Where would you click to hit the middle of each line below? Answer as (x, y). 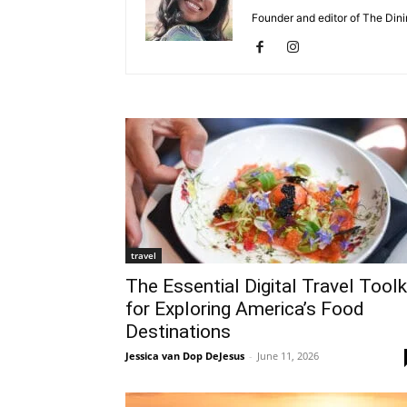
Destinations (178, 332)
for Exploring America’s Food (245, 309)
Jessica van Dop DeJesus (185, 356)
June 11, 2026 (288, 356)
